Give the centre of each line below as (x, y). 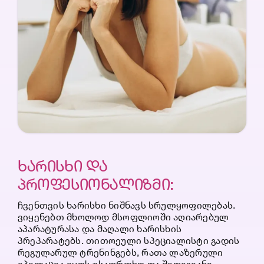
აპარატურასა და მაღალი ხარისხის (100, 228)
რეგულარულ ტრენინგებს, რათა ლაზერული (120, 252)
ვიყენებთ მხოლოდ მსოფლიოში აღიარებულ (123, 217)
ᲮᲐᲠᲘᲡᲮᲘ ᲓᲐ (63, 166)
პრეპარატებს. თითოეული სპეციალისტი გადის (128, 240)
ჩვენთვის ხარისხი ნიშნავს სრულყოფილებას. (126, 205)
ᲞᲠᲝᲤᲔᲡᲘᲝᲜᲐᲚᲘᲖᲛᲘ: (95, 184)
